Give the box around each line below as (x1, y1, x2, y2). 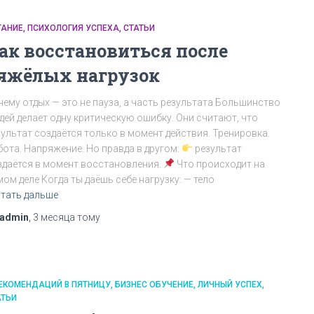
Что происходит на (174, 158, 265, 170)
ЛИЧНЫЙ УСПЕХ (198, 280, 262, 289)
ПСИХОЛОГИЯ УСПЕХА (27, 23, 119, 33)
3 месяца (33, 212, 75, 223)
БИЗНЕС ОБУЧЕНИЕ (115, 280, 193, 289)
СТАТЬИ (123, 23, 155, 33)
